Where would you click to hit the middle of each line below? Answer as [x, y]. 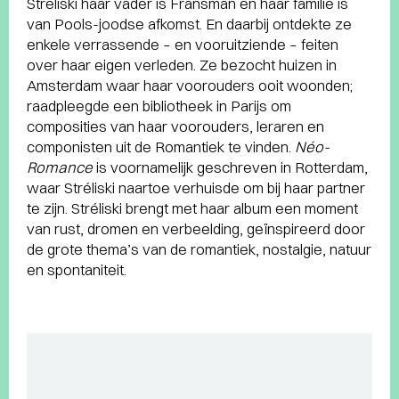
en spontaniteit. [77, 269]
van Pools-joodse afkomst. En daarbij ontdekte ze [189, 24]
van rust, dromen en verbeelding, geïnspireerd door [196, 228]
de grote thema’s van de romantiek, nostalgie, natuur [199, 249]
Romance [60, 167]
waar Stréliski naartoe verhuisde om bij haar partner [196, 187]
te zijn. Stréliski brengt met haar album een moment [192, 208]
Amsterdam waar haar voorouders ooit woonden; [190, 85]
